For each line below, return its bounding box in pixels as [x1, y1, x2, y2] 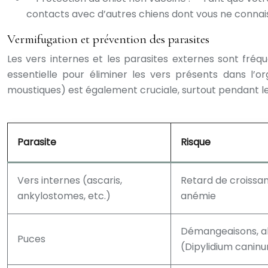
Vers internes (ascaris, [17, 173, 122, 187]
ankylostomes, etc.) [17, 189, 111, 203]
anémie [181, 189, 216, 203]
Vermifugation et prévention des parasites [7, 32, 209, 47]
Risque [181, 135, 211, 149]
